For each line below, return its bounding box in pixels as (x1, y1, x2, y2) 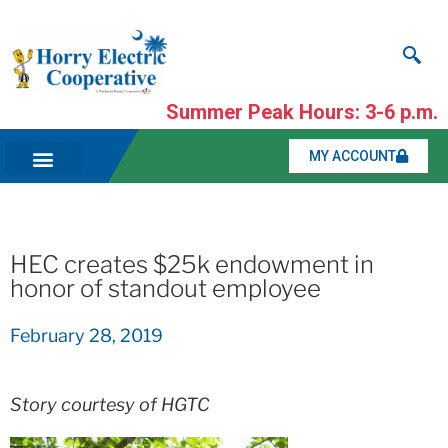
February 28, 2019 (10, 325, 163, 347)
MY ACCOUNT (308, 148, 396, 165)
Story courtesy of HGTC (10, 394, 210, 416)
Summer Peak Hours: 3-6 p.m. (166, 100, 438, 125)
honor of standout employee (10, 274, 321, 304)
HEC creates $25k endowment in (10, 250, 374, 280)
